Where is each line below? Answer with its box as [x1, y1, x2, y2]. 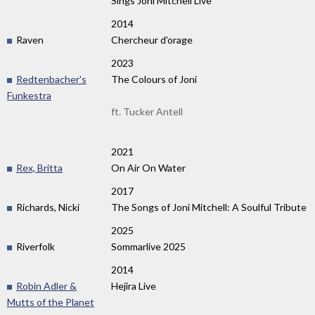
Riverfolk [14, 240, 55, 252]
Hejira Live [111, 279, 156, 292]
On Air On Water [111, 161, 186, 174]
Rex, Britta [16, 161, 63, 174]
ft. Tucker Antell [111, 105, 183, 117]
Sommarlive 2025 [111, 240, 186, 252]
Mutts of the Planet [7, 295, 94, 308]
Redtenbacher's [16, 72, 86, 85]
